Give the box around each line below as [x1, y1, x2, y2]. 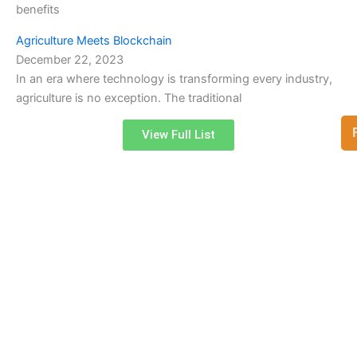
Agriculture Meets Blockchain [16, 33, 172, 48]
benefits [16, 2, 60, 17]
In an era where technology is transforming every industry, [16, 71, 332, 86]
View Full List [142, 127, 215, 142]
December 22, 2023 [16, 52, 124, 67]
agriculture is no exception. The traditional [16, 90, 241, 105]
